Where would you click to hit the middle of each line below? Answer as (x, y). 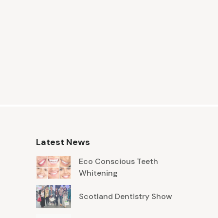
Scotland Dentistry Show (125, 197)
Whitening (98, 173)
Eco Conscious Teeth (118, 162)
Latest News (63, 142)
